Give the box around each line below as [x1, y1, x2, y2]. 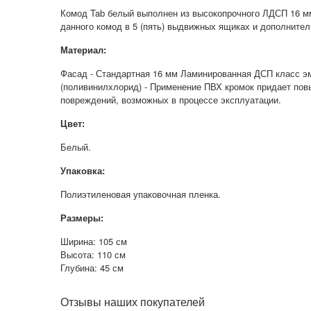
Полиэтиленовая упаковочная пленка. [60, 187, 221, 201]
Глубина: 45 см [60, 260, 124, 274]
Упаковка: [60, 163, 105, 177]
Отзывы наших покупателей [60, 293, 205, 310]
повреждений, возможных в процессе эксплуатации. [60, 92, 281, 106]
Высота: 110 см [60, 247, 126, 261]
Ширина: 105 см [60, 234, 127, 248]
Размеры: [60, 210, 103, 224]
